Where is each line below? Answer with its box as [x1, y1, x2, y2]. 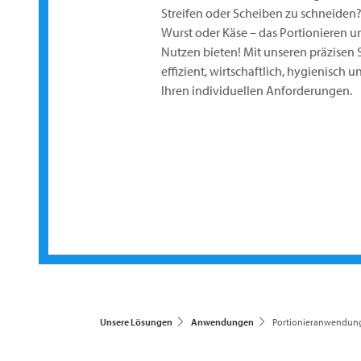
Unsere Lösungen [100, 316, 172, 328]
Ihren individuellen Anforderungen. [161, 82, 352, 98]
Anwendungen [191, 316, 254, 328]
